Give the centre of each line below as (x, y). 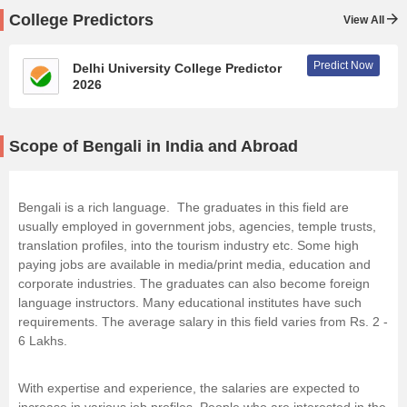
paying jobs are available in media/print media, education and (194, 264)
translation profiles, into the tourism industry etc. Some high (189, 245)
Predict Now (343, 65)
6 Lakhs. (43, 341)
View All (365, 20)
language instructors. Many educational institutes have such (190, 303)
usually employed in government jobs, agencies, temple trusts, (197, 226)
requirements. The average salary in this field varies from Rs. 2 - (203, 322)
